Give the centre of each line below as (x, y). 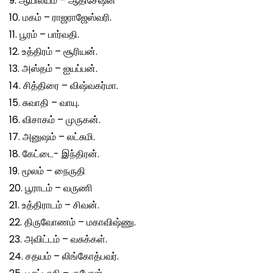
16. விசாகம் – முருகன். (55, 119)
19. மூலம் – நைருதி (47, 171)
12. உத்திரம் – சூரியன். (53, 51)
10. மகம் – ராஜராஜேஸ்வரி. (60, 17)
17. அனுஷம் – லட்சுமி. (52, 136)
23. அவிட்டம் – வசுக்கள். (58, 239)
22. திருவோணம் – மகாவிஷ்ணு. (73, 222)
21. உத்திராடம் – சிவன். (54, 205)
